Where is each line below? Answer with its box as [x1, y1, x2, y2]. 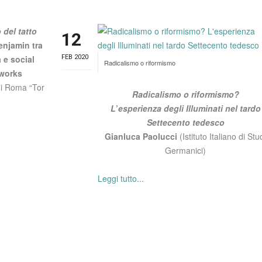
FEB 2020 [61, 53, 89, 61]
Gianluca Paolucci [105, 130, 180, 142]
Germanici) [165, 144, 206, 156]
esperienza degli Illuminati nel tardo [118, 102, 261, 114]
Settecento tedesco [146, 116, 225, 128]
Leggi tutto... [98, 173, 144, 184]
